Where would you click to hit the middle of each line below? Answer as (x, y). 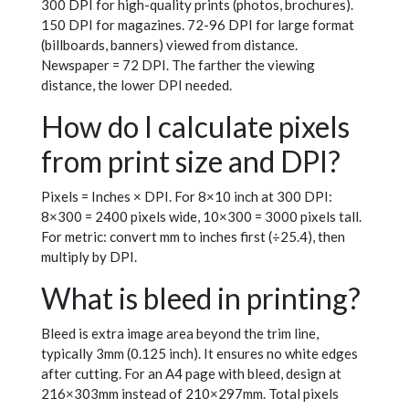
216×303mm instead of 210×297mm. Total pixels (190, 394)
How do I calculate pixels (195, 127)
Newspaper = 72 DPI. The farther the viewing (178, 65)
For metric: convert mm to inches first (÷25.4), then (193, 237)
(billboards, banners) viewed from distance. (169, 45)
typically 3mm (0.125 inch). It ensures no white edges (199, 354)
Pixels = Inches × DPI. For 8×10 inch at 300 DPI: (187, 197)
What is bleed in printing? (201, 299)
